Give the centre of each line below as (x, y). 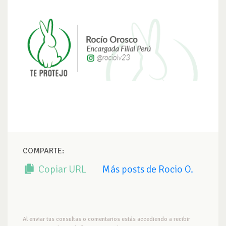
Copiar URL (61, 169)
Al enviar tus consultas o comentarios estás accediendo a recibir (106, 219)
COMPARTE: (43, 151)
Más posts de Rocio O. (148, 169)
